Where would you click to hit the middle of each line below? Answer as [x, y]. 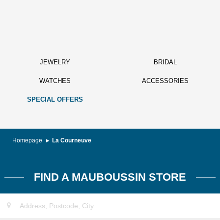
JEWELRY [55, 62]
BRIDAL [165, 62]
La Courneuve [72, 140]
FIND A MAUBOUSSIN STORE [110, 177]
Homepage [28, 140]
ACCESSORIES [165, 81]
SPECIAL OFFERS [55, 99]
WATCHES [55, 81]
